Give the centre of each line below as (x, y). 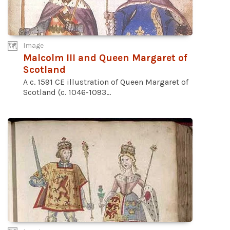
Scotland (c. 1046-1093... (67, 92)
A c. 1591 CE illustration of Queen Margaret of (106, 82)
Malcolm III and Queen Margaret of (105, 58)
